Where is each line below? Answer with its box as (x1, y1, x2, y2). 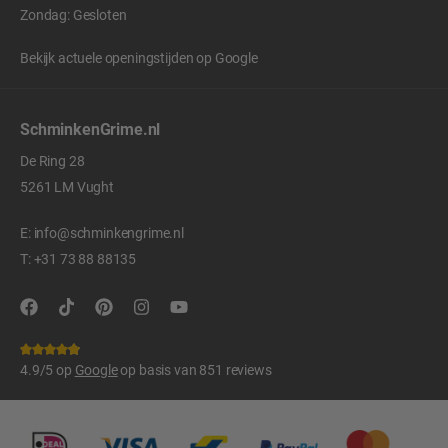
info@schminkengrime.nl (33, 222, 185, 242)
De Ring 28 (20, 150, 85, 170)
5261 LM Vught (20, 176, 114, 196)
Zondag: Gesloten (20, 4, 127, 24)
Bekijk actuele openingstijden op (20, 47, 215, 67)
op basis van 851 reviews (117, 360, 272, 379)
